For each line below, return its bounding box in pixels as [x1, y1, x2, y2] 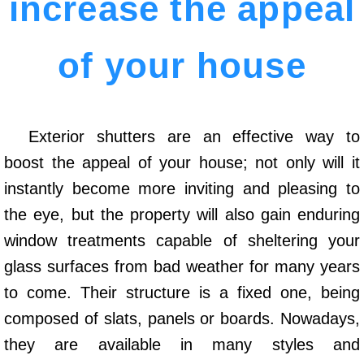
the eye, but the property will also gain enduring [4, 206, 360, 224]
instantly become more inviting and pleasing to [4, 180, 360, 198]
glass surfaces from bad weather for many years [4, 258, 360, 276]
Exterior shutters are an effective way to [28, 128, 360, 146]
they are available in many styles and [4, 336, 360, 354]
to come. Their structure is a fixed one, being [4, 284, 360, 302]
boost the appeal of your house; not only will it [4, 154, 360, 172]
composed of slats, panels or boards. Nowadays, [4, 310, 360, 328]
